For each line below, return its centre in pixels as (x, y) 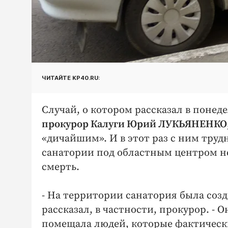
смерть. (61, 167)
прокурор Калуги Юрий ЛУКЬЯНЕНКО (134, 125)
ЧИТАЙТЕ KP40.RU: (71, 78)
